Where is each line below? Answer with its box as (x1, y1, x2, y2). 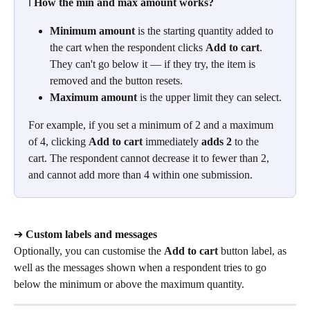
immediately (143, 136, 201, 148)
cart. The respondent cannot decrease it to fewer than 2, (28, 152, 272, 165)
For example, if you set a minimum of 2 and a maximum (28, 119, 276, 131)
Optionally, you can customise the (14, 244, 164, 257)
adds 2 (201, 136, 232, 148)
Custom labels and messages (26, 228, 157, 240)
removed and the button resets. (50, 74, 183, 86)
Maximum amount (50, 91, 137, 103)
